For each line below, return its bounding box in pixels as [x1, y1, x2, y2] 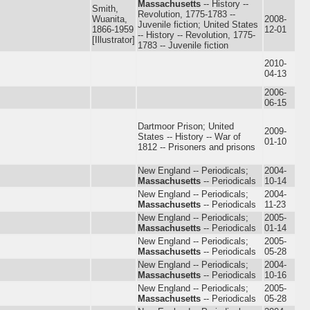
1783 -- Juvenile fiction [138, 39, 228, 51]
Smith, [92, 3, 118, 14]
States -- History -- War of [138, 131, 241, 142]
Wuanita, [92, 13, 127, 24]
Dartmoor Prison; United [138, 120, 234, 131]
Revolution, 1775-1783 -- [138, 8, 235, 19]
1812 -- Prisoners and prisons [138, 141, 255, 152]
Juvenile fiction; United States [138, 19, 258, 30]
